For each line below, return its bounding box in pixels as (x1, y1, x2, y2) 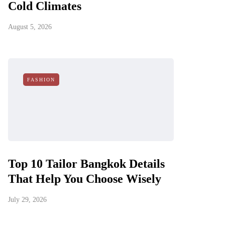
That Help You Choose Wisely (8, 172, 161, 185)
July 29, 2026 (8, 196, 47, 203)
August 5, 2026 (8, 23, 52, 31)
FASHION (27, 77, 55, 82)
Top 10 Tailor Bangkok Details (8, 157, 165, 170)
